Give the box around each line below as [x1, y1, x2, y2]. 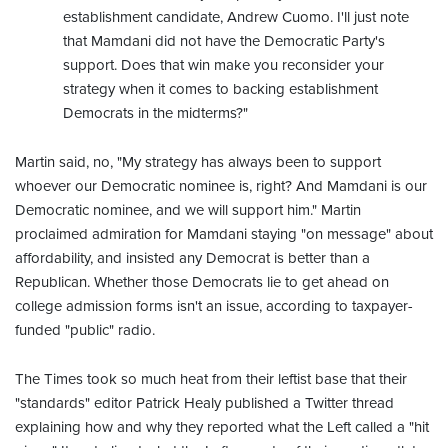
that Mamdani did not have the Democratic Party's [63, 31, 385, 50]
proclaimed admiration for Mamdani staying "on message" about [15, 224, 433, 243]
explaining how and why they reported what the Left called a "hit [15, 417, 429, 436]
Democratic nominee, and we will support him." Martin [15, 200, 361, 219]
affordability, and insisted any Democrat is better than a [15, 248, 370, 267]
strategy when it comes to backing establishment [63, 79, 378, 98]
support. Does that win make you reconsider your [63, 55, 384, 74]
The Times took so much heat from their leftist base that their [15, 369, 407, 388]
